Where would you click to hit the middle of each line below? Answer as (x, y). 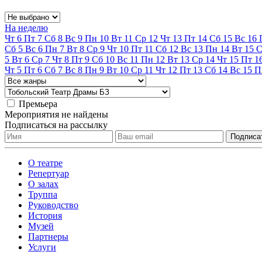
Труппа (43, 194)
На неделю (26, 27)
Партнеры (48, 236)
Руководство (53, 205)
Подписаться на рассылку (56, 125)
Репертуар (49, 173)
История (45, 215)
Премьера (38, 104)
